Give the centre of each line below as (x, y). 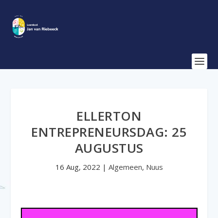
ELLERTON (109, 116)
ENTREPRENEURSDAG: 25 (109, 132)
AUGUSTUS (109, 148)
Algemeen (125, 167)
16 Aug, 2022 (78, 167)
